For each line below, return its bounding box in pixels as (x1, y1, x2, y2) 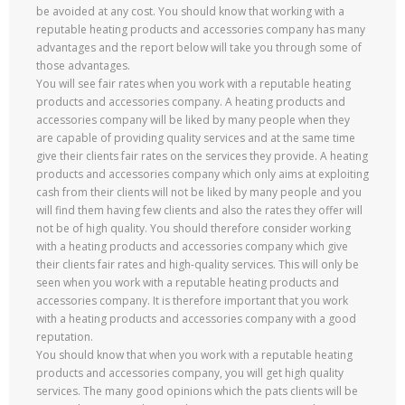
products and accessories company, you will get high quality (36, 365, 344, 381)
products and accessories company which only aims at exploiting (36, 166, 369, 182)
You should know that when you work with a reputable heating (36, 347, 353, 363)
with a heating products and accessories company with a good (36, 311, 356, 326)
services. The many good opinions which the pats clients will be (36, 383, 358, 399)
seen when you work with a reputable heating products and (36, 275, 339, 290)
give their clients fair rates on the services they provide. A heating (36, 148, 368, 164)
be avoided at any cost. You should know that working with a (36, 4, 344, 19)
